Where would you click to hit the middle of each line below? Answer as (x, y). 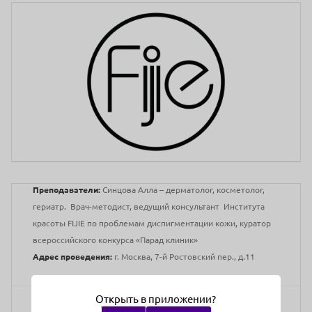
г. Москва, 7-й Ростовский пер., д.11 (184, 256)
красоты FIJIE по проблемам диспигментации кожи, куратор (152, 223)
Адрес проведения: (72, 256)
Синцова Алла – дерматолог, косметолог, (182, 189)
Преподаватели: (67, 189)
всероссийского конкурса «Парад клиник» (117, 240)
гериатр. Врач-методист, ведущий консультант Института (149, 206)
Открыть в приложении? (156, 299)
